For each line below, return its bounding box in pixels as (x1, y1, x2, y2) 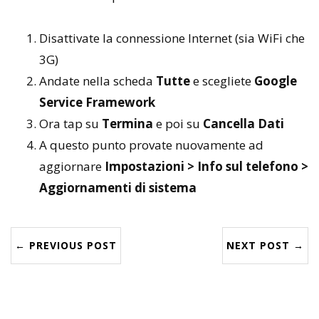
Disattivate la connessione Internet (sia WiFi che (39, 30, 305, 46)
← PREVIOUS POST (15, 239, 117, 252)
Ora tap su (39, 115, 102, 132)
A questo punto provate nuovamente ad (39, 137, 263, 153)
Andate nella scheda (39, 73, 156, 89)
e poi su (153, 115, 203, 132)
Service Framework (39, 94, 155, 110)
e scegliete (190, 73, 254, 89)
